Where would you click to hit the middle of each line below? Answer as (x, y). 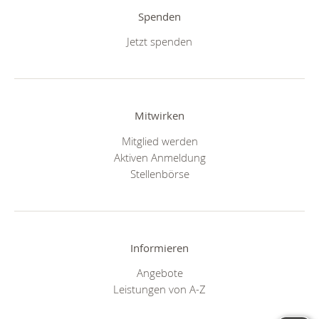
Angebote (159, 273)
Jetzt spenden (159, 42)
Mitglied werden (159, 141)
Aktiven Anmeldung (159, 157)
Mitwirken (159, 116)
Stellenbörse (159, 173)
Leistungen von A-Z (159, 289)
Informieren (159, 247)
